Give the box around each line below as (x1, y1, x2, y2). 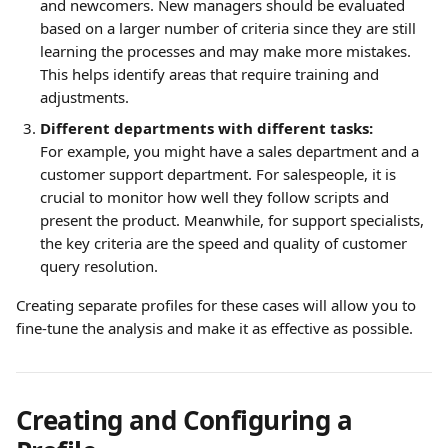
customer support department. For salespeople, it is (40, 164, 400, 184)
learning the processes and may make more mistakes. (40, 41, 415, 61)
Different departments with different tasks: (40, 118, 373, 138)
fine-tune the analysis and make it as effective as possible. (16, 318, 413, 338)
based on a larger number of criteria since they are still (40, 18, 420, 38)
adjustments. (40, 87, 129, 107)
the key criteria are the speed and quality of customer (40, 233, 411, 253)
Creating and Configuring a (16, 402, 359, 438)
